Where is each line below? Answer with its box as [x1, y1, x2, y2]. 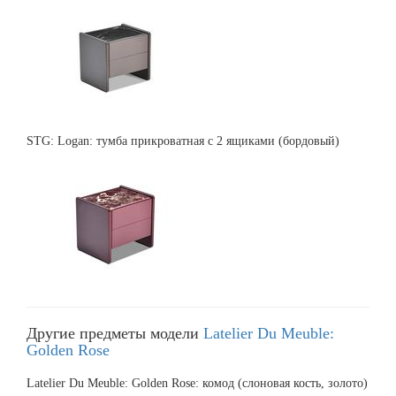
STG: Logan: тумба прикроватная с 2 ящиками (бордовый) [27, 133, 339, 148]
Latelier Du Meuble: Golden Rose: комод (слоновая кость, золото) [27, 376, 368, 390]
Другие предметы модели [27, 324, 203, 342]
